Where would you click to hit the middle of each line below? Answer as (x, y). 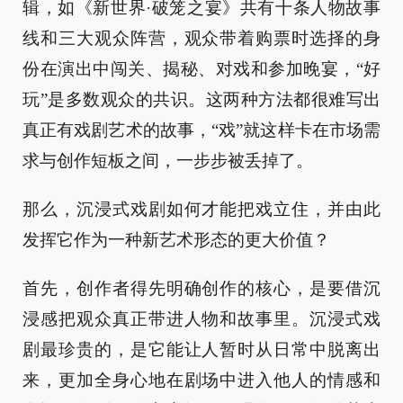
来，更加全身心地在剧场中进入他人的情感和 (201, 380)
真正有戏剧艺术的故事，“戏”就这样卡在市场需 (201, 130)
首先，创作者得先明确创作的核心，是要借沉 (201, 288)
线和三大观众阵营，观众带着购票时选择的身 (201, 38)
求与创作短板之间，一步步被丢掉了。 (168, 161)
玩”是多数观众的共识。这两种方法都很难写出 (201, 99)
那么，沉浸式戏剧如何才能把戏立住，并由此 (201, 209)
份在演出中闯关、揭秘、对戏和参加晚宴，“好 (201, 69)
